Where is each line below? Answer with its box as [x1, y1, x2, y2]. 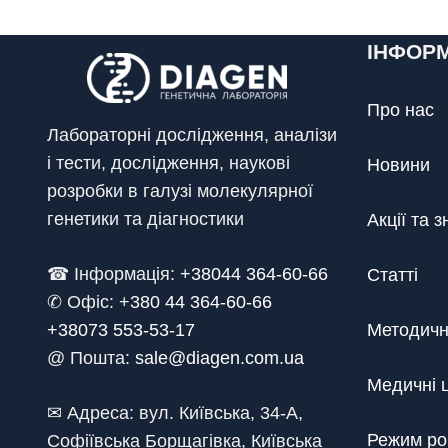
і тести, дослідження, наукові [47, 153, 290, 173]
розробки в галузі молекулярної [47, 181, 313, 201]
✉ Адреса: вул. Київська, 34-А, [47, 403, 303, 423]
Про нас [367, 100, 434, 120]
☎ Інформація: [47, 264, 180, 284]
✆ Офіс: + [47, 292, 130, 312]
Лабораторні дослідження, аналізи [47, 125, 337, 145]
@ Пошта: [47, 348, 135, 368]
